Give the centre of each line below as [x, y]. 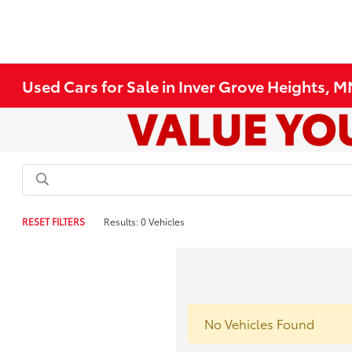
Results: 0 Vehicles [145, 221]
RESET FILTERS [54, 221]
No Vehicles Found [259, 323]
